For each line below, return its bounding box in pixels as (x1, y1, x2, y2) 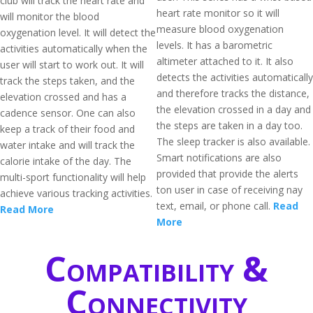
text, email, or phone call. (156, 199, 273, 212)
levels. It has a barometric (156, 38, 272, 52)
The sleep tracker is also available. (156, 135, 310, 148)
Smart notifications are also (156, 151, 282, 164)
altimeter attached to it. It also (156, 54, 293, 68)
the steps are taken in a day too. (156, 119, 303, 132)
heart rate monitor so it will (156, 6, 279, 20)
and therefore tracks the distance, (156, 87, 310, 100)
